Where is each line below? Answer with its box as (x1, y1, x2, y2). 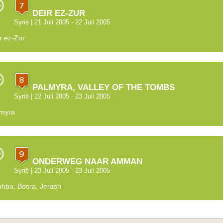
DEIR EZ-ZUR (29, 8, 85, 18)
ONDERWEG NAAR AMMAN (29, 156, 142, 167)
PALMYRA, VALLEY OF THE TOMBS (29, 82, 175, 93)
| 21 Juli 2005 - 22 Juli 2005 (28, 18, 110, 26)
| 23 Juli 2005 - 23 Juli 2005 (28, 167, 110, 175)
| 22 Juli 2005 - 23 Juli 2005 (28, 93, 110, 101)
